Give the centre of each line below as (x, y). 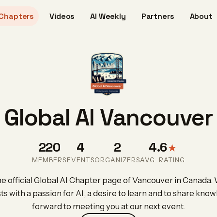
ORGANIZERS (117, 160)
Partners (158, 16)
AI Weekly (108, 16)
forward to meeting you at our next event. (108, 206)
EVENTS (80, 160)
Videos (62, 16)
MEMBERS (49, 160)
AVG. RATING (163, 160)
